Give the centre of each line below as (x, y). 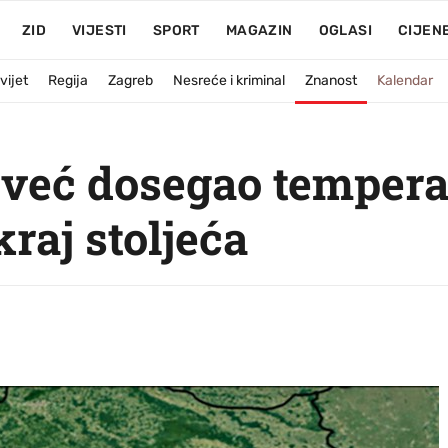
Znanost (331, 80)
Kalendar (405, 80)
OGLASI (345, 30)
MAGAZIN (259, 30)
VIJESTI (99, 30)
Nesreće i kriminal (229, 80)
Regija (68, 80)
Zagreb (130, 80)
